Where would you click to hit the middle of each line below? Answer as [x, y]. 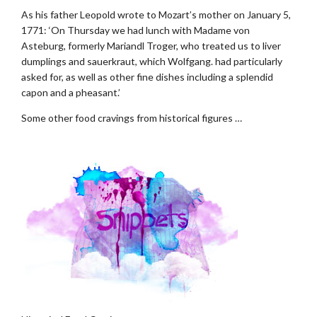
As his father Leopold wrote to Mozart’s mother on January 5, [156, 14]
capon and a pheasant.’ [71, 92]
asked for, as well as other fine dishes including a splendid [147, 76]
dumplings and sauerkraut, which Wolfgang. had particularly [152, 61]
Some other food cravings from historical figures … [132, 117]
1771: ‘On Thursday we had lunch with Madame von [136, 30]
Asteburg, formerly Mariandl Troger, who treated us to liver [151, 45]
